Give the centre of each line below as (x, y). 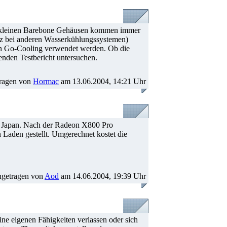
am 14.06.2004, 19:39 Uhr (102, 176)
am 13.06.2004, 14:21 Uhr (102, 81)
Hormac (46, 81)
